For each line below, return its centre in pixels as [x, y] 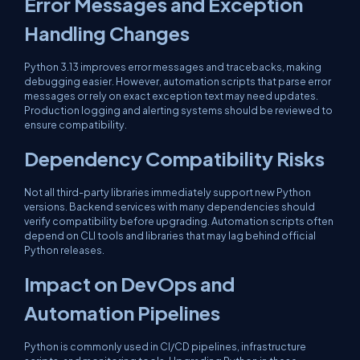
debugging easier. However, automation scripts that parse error [178, 81]
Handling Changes [107, 33]
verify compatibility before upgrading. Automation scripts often [179, 221]
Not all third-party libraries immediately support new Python [168, 192]
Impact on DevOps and [129, 284]
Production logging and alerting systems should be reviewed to [178, 110]
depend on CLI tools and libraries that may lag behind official [170, 235]
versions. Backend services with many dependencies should [170, 207]
